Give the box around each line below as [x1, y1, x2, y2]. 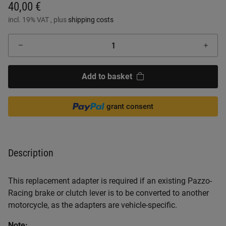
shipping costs [68, 16, 114, 24]
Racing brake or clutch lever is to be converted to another [8, 188, 209, 198]
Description [8, 147, 53, 159]
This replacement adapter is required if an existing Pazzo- [8, 176, 212, 186]
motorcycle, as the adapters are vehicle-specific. [8, 200, 177, 210]
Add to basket [82, 72, 132, 81]
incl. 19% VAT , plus [8, 16, 68, 24]
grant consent [106, 102, 154, 111]
